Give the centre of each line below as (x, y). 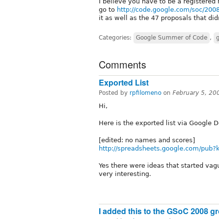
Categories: (116, 37)
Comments (122, 64)
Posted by (114, 93)
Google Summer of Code (172, 37)
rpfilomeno (145, 93)
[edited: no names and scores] (147, 140)
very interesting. (125, 174)
